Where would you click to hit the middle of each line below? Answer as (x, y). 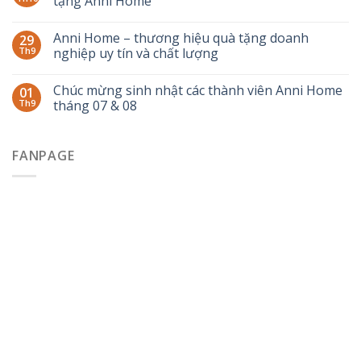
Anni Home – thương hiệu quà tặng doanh (181, 38)
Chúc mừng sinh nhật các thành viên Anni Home (198, 91)
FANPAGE (44, 156)
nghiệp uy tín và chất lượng (136, 54)
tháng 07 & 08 (95, 106)
